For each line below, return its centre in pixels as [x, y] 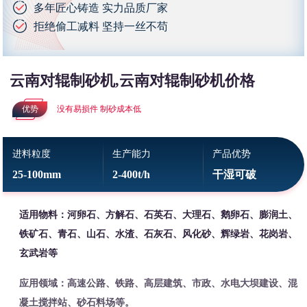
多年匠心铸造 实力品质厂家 [101, 8]
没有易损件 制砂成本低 [99, 109]
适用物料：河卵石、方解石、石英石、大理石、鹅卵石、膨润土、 [159, 215]
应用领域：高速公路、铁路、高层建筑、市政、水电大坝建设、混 [159, 284]
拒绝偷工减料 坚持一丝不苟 [101, 27]
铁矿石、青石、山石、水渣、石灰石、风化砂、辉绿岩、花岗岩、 [159, 234]
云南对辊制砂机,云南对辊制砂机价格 [133, 81]
